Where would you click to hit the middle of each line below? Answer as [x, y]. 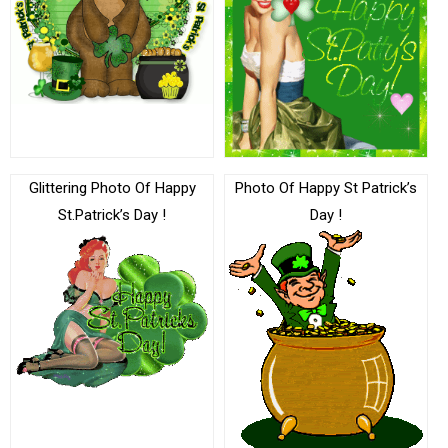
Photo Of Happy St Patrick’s [326, 187]
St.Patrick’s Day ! [112, 214]
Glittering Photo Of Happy [112, 187]
